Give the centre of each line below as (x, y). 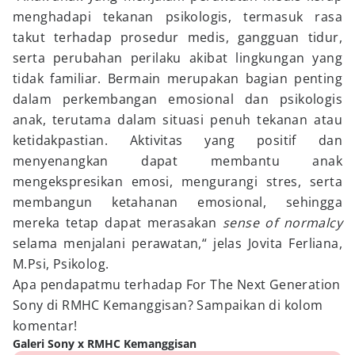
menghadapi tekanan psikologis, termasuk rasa (177, 17)
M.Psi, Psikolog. (61, 264)
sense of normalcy (282, 223)
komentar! (45, 326)
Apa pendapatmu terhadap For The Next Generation (177, 284)
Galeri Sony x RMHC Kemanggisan (105, 344)
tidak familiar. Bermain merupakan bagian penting (177, 78)
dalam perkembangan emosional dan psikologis (177, 99)
